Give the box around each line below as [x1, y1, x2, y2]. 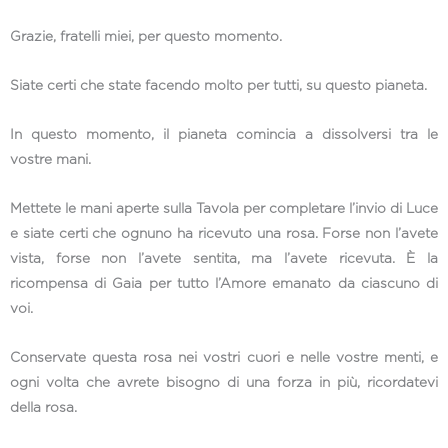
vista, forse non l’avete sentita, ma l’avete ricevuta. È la [10, 252, 438, 267]
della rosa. [10, 401, 77, 416]
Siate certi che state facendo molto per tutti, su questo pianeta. [10, 79, 427, 94]
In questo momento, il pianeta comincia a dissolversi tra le [10, 128, 438, 143]
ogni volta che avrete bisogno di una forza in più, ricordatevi [10, 376, 438, 391]
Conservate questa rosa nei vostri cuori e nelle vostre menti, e [10, 351, 438, 366]
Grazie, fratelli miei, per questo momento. [10, 30, 282, 45]
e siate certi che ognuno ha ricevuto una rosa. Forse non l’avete [10, 227, 438, 242]
